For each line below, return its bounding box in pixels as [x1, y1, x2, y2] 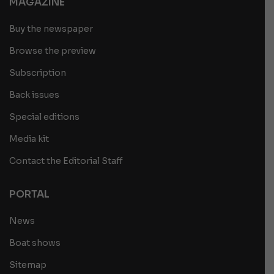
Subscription [9, 67, 66, 79]
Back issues [9, 89, 59, 101]
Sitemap [9, 259, 46, 271]
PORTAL [9, 188, 50, 201]
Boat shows [9, 237, 61, 249]
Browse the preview [9, 45, 96, 57]
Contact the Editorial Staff [9, 155, 123, 167]
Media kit [9, 133, 49, 145]
